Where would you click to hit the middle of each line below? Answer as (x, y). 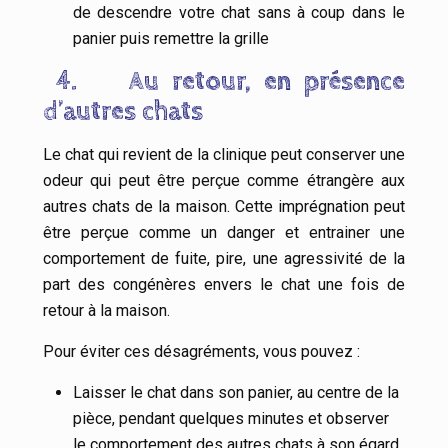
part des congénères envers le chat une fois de (224, 285)
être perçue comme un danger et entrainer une (224, 233)
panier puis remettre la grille (171, 39)
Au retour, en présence (266, 82)
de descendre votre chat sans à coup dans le (239, 13)
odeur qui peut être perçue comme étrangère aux (224, 181)
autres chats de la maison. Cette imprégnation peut (224, 207)
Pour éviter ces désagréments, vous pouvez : (201, 352)
